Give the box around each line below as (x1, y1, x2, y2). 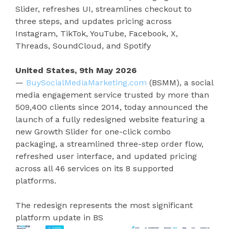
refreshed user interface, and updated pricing (15, 151, 197, 161)
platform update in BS (15, 213, 103, 222)
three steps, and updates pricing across (15, 16, 172, 26)
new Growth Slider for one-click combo (15, 127, 171, 136)
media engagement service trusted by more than (15, 90, 209, 100)
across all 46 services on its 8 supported (15, 164, 174, 173)
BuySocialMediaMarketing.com (26, 78, 147, 87)
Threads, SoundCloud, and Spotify (15, 41, 151, 51)
